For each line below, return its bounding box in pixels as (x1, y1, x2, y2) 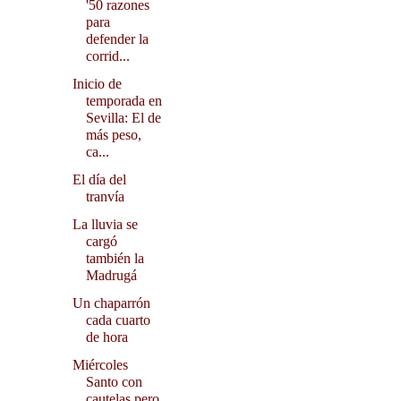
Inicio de (72, 76, 122, 92)
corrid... (85, 48, 130, 64)
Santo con (85, 374, 142, 390)
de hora (85, 329, 128, 346)
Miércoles (72, 357, 128, 373)
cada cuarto (85, 312, 150, 328)
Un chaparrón (72, 295, 150, 311)
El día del (72, 172, 126, 188)
